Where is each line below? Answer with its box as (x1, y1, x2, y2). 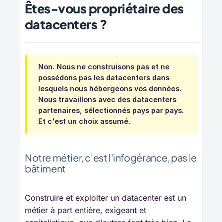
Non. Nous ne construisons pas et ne (38, 62, 169, 71)
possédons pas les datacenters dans (38, 73, 169, 82)
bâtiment (25, 162, 66, 175)
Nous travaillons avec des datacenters (38, 95, 176, 104)
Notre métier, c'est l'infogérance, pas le (25, 151, 197, 164)
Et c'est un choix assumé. (38, 117, 130, 126)
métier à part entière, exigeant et (25, 205, 146, 216)
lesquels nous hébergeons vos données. (38, 84, 181, 93)
